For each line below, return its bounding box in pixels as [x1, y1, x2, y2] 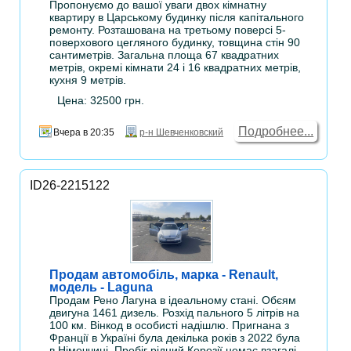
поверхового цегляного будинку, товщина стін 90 [49, 36, 301, 49]
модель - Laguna [49, 280, 154, 295]
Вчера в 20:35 [53, 127, 115, 139]
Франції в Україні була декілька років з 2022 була [49, 331, 301, 345]
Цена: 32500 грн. [57, 94, 145, 107]
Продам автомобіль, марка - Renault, [49, 268, 279, 282]
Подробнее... [238, 125, 314, 139]
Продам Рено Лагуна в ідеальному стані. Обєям [49, 294, 297, 307]
